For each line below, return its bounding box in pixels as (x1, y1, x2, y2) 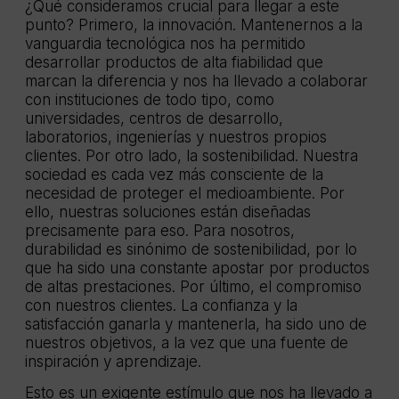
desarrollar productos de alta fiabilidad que (25, 53, 323, 71)
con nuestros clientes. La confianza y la (25, 296, 297, 314)
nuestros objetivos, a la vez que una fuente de (25, 333, 348, 352)
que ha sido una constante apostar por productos (25, 258, 370, 277)
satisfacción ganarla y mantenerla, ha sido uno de (25, 314, 367, 333)
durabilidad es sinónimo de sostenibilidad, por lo (25, 240, 357, 258)
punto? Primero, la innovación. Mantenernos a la (25, 15, 362, 34)
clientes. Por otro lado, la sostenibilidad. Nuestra (25, 146, 358, 165)
